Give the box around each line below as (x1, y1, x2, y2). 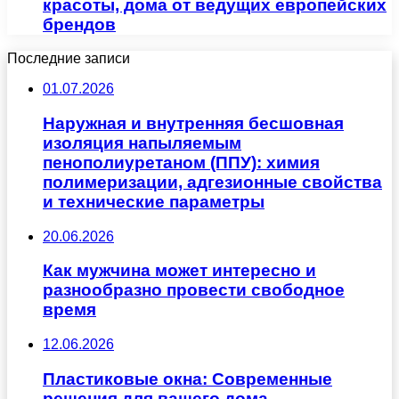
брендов (43, 14, 116, 34)
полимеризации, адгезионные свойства (43, 173, 382, 192)
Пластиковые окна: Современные (43, 369, 332, 388)
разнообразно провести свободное (43, 281, 345, 300)
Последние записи (7, 51, 130, 67)
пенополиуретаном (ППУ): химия (43, 153, 320, 173)
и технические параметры (43, 192, 265, 212)
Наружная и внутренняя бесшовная (43, 114, 344, 134)
